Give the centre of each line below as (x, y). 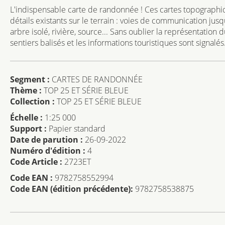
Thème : (26, 90)
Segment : (31, 79)
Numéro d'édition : (48, 151)
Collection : (32, 101)
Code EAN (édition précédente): (72, 189)
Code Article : (36, 162)
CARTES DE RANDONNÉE (97, 79)
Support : (28, 129)
